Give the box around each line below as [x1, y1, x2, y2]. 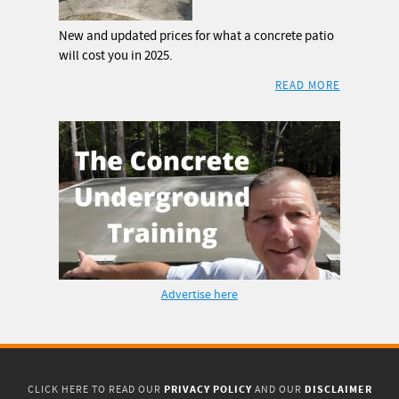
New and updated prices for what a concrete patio [59, 28, 335, 45]
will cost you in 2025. [59, 47, 174, 65]
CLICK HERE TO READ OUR [27, 383, 164, 397]
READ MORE [274, 78, 340, 94]
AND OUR [251, 383, 305, 397]
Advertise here [161, 286, 238, 303]
